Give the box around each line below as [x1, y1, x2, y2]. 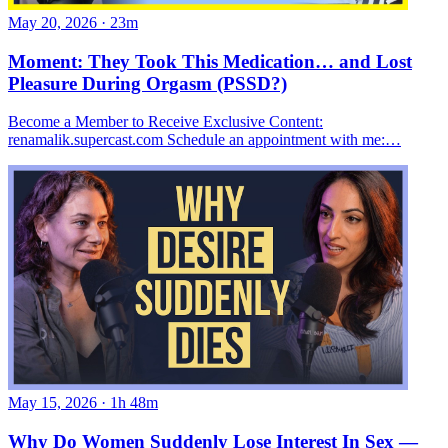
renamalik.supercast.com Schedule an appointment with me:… [8, 131, 401, 149]
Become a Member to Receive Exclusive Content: [8, 113, 323, 131]
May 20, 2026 [8, 13, 97, 31]
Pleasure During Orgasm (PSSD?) [8, 72, 287, 94]
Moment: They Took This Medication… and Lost [8, 50, 412, 72]
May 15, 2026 [8, 394, 97, 412]
